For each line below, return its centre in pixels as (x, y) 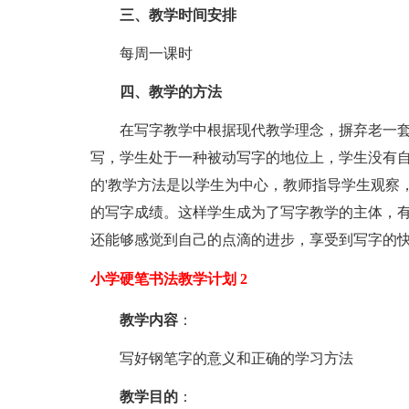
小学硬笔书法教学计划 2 (168, 279)
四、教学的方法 (170, 92)
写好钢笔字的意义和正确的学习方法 (236, 358)
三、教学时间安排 (178, 15)
